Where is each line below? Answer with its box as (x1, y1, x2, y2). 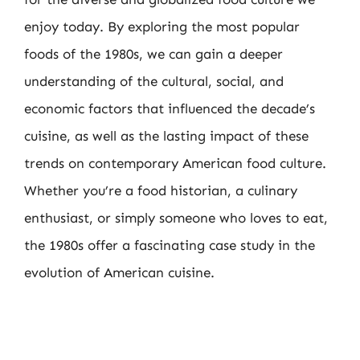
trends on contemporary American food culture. (24, 154, 326, 171)
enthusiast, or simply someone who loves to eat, (24, 209, 328, 226)
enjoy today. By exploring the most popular (24, 18, 300, 35)
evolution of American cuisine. (24, 264, 215, 280)
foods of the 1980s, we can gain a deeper (24, 45, 283, 62)
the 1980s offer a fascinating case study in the (24, 236, 315, 253)
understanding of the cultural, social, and (24, 72, 284, 89)
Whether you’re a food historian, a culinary (24, 182, 297, 198)
